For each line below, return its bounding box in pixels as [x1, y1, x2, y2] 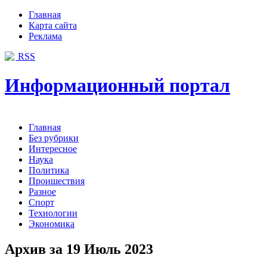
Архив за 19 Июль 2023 [5, 241, 153, 257]
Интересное [29, 143, 77, 154]
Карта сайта [29, 20, 77, 30]
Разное [29, 186, 56, 197]
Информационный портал [5, 74, 230, 97]
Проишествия [29, 175, 85, 186]
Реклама [29, 31, 62, 41]
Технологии [29, 207, 77, 218]
